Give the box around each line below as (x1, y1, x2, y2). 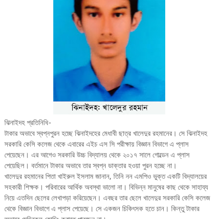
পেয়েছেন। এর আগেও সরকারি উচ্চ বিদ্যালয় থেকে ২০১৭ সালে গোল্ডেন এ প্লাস (4, 151, 190, 160)
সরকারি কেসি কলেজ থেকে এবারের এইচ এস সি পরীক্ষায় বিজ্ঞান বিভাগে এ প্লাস (4, 140, 189, 149)
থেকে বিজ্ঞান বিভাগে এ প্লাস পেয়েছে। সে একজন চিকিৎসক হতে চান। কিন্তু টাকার (4, 204, 199, 214)
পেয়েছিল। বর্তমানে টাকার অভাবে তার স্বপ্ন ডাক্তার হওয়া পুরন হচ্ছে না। (4, 161, 177, 171)
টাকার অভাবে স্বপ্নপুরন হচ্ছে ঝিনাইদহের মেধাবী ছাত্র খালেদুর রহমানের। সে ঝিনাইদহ (4, 129, 207, 138)
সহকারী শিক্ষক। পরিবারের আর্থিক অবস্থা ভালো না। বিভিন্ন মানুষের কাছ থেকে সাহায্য (4, 183, 208, 192)
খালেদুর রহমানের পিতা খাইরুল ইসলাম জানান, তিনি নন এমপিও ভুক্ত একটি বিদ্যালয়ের (4, 172, 207, 181)
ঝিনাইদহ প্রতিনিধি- (4, 118, 51, 128)
